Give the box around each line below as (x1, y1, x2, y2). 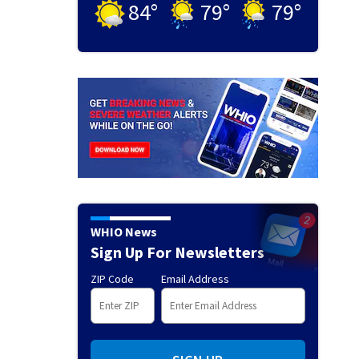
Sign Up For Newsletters (90, 242, 264, 263)
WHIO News (90, 224, 157, 240)
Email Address (160, 272, 229, 287)
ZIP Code (90, 272, 134, 287)
